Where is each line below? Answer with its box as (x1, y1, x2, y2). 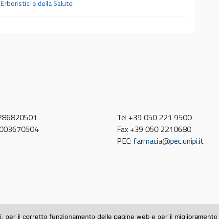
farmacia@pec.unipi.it (133, 135, 204, 147)
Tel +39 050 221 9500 (117, 111, 192, 123)
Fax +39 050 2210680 (117, 123, 191, 135)
